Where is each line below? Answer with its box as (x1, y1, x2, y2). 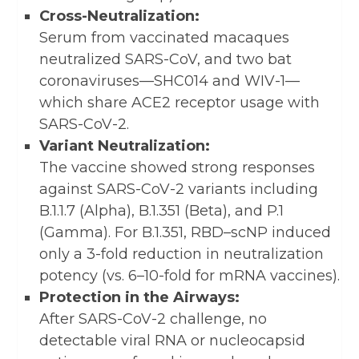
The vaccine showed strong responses (39, 158, 315, 176)
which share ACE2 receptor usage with (39, 93, 320, 111)
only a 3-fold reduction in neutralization (39, 244, 324, 263)
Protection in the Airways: (39, 288, 240, 306)
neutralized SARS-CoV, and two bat (39, 50, 292, 68)
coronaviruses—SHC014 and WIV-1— (39, 71, 300, 90)
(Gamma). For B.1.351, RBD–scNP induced (39, 223, 331, 241)
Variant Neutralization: (39, 136, 210, 155)
